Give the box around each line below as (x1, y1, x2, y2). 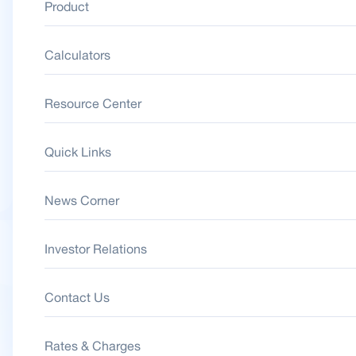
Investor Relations (44, 241, 148, 256)
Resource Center (44, 95, 142, 110)
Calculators (44, 47, 111, 62)
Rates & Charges (44, 338, 141, 353)
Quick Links (44, 144, 112, 159)
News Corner (44, 192, 120, 207)
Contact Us (44, 289, 110, 304)
